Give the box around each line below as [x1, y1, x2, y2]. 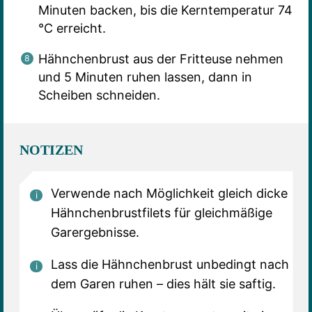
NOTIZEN [19, 141, 83, 157]
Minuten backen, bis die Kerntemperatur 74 [38, 3, 292, 18]
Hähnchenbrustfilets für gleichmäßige [50, 205, 272, 220]
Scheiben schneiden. [38, 88, 160, 103]
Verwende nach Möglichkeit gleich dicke [50, 185, 288, 201]
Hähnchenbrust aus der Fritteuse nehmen [38, 52, 283, 67]
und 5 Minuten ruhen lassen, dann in [38, 70, 252, 85]
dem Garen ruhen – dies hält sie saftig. [50, 276, 276, 291]
